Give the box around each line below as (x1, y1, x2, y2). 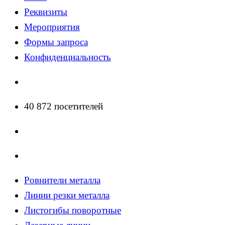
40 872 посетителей (24, 100, 103, 111)
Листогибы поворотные (24, 204, 121, 215)
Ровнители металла (24, 174, 100, 185)
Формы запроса (24, 36, 88, 47)
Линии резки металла (24, 189, 109, 200)
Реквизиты (24, 6, 67, 17)
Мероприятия (24, 21, 80, 32)
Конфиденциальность (24, 51, 111, 62)
